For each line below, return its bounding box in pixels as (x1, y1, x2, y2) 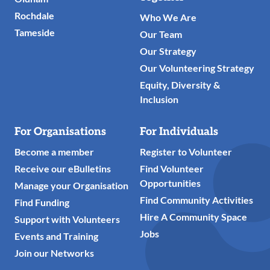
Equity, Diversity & (140, 79, 220, 91)
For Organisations (14, 125, 106, 139)
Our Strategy (140, 45, 196, 57)
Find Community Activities (140, 194, 253, 206)
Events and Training (14, 230, 98, 242)
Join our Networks (14, 247, 94, 259)
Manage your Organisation (14, 180, 128, 192)
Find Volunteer (140, 163, 204, 175)
